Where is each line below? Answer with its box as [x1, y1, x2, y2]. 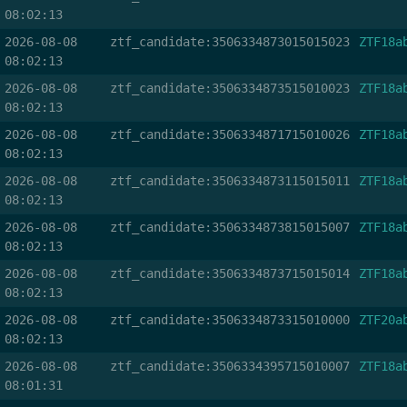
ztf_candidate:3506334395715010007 [109, 359, 350, 373]
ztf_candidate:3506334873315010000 [109, 313, 350, 327]
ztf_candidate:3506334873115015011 [109, 174, 350, 188]
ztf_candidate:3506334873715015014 [109, 266, 350, 281]
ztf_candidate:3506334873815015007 [109, 220, 350, 234]
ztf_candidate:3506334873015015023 [109, 35, 350, 49]
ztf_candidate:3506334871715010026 [109, 127, 350, 142]
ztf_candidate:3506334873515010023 [109, 81, 350, 95]
